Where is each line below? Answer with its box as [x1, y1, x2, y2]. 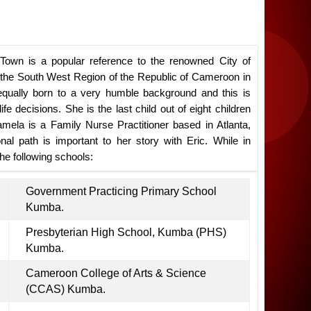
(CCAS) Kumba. [25, 283, 106, 296]
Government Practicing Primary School [25, 185, 217, 198]
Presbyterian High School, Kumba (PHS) [25, 226, 226, 239]
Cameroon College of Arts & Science [25, 267, 206, 280]
